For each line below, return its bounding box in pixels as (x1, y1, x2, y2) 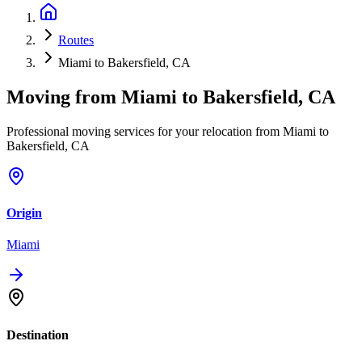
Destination (6, 327, 69, 342)
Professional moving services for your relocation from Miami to (6, 124, 329, 138)
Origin (6, 206, 42, 221)
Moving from (6, 86, 121, 107)
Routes (58, 33, 94, 48)
